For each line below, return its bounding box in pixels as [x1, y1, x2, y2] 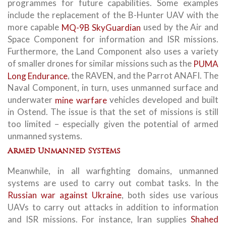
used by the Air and [141, 22, 218, 32]
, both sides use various [122, 189, 218, 200]
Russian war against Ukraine [8, 189, 122, 200]
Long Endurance [8, 70, 68, 81]
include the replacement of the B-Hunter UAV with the [8, 10, 218, 20]
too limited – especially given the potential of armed [8, 119, 218, 129]
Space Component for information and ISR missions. [8, 34, 218, 44]
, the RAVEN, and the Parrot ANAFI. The [68, 70, 218, 81]
